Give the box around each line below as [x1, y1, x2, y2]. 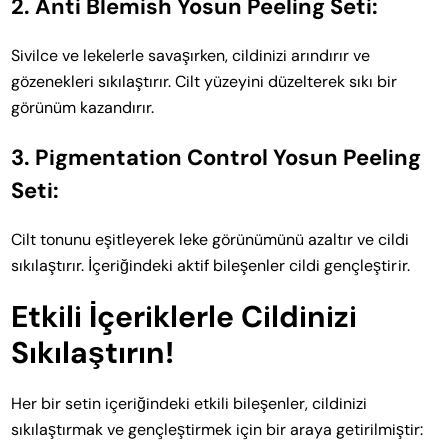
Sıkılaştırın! [11, 332, 175, 372]
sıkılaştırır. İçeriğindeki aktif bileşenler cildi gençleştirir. [11, 254, 410, 276]
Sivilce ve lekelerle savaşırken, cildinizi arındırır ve [11, 44, 371, 66]
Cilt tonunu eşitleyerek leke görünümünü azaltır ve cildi [11, 228, 410, 250]
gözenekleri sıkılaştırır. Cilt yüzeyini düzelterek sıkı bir [11, 70, 398, 92]
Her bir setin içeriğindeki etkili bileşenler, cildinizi [11, 392, 368, 414]
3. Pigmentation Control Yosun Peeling [11, 142, 422, 172]
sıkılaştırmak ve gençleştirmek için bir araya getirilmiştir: [11, 418, 424, 440]
